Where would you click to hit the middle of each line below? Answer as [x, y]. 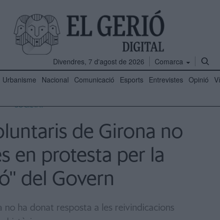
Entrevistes [166, 80]
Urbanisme [19, 80]
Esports [132, 80]
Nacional [55, 80]
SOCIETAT [29, 106]
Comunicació [94, 80]
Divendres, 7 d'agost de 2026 [99, 62]
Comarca [170, 62]
